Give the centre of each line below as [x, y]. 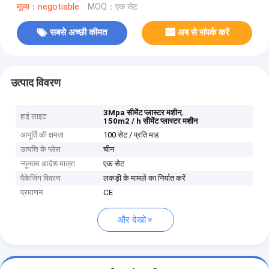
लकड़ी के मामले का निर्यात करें [145, 178]
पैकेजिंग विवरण [41, 178]
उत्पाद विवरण [35, 83]
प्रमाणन [32, 193]
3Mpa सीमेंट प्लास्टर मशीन [143, 113]
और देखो [132, 220]
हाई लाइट [34, 116]
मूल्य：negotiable [48, 7]
